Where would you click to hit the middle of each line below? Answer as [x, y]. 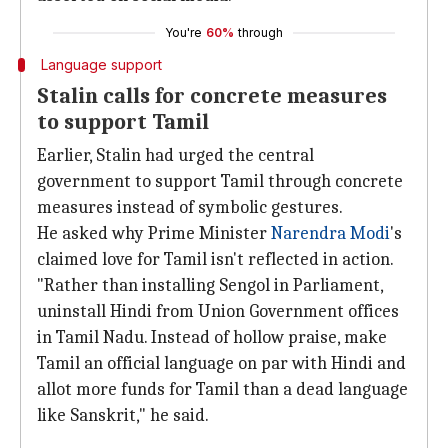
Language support [101, 64]
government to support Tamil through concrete [220, 181]
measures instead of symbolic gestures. [190, 207]
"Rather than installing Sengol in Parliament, [210, 285]
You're [183, 32]
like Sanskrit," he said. [123, 415]
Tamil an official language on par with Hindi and [221, 363]
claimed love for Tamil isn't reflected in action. [215, 259]
